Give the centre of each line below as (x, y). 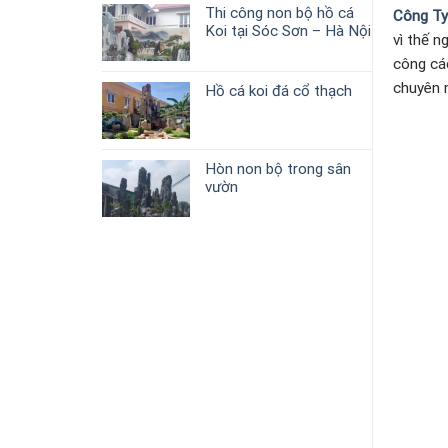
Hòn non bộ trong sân (278, 168)
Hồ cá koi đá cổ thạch (278, 90)
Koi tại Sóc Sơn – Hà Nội (288, 30)
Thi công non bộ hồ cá (279, 12)
